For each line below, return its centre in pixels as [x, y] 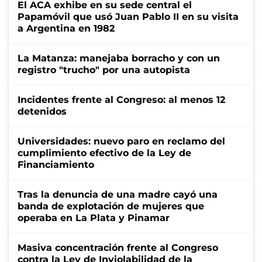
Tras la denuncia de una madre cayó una [118, 194]
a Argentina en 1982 [66, 28]
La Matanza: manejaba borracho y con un [119, 58]
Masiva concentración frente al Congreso [118, 247]
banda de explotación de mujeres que [111, 206]
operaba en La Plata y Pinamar [94, 218]
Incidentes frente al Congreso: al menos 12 [121, 99]
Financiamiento [56, 164]
